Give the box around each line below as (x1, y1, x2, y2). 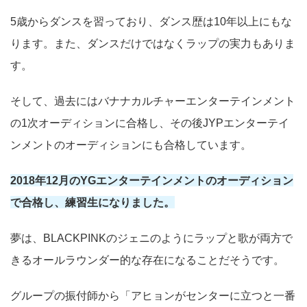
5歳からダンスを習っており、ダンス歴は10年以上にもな (10, 14, 292, 27)
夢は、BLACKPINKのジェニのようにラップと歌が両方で (10, 231, 293, 244)
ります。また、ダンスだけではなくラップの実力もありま (10, 36, 295, 49)
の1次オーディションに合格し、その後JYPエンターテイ (10, 116, 289, 129)
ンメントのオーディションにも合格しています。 (10, 138, 251, 151)
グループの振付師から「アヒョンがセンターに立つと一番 (10, 288, 295, 302)
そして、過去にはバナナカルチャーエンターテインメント (10, 94, 295, 107)
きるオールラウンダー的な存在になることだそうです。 (10, 253, 284, 266)
